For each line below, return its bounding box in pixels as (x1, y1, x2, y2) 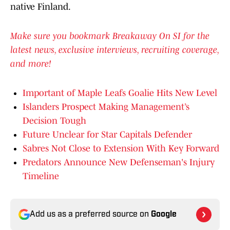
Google (151, 210, 177, 219)
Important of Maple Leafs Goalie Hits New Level (23, 88, 217, 99)
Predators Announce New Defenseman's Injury (23, 157, 215, 168)
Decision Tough (23, 116, 86, 126)
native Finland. (10, 2, 71, 12)
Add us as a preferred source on (30, 210, 151, 219)
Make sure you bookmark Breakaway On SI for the (10, 31, 209, 42)
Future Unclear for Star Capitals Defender (23, 129, 192, 140)
